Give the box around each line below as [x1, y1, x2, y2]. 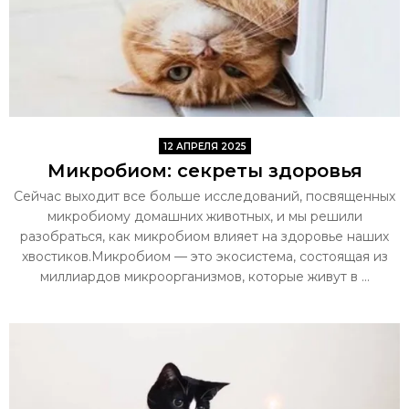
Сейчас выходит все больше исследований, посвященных [14, 188, 395, 205]
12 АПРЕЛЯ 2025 [163, 141, 246, 153]
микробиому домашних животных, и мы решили [47, 208, 362, 225]
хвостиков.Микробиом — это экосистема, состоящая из [21, 248, 388, 266]
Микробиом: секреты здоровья [47, 160, 362, 183]
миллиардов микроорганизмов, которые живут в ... [39, 268, 370, 286]
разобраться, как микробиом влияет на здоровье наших [20, 228, 389, 246]
